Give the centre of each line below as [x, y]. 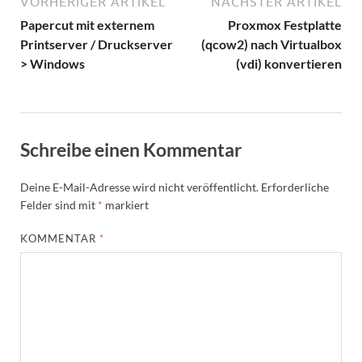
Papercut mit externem [87, 25]
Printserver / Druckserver [97, 44]
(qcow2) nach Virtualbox [271, 44]
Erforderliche [295, 187]
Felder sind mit [59, 205]
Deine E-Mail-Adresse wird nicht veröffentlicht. [139, 187]
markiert [126, 205]
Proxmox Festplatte [285, 25]
